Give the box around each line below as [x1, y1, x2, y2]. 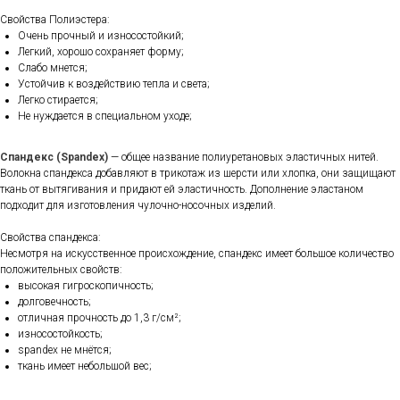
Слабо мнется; [18, 62, 87, 75]
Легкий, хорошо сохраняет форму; [18, 46, 184, 59]
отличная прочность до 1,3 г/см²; [18, 312, 181, 325]
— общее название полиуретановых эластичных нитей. [111, 151, 379, 164]
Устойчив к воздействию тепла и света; [18, 78, 210, 91]
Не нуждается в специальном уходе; [18, 110, 192, 123]
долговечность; [18, 296, 91, 309]
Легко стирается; [18, 94, 98, 107]
